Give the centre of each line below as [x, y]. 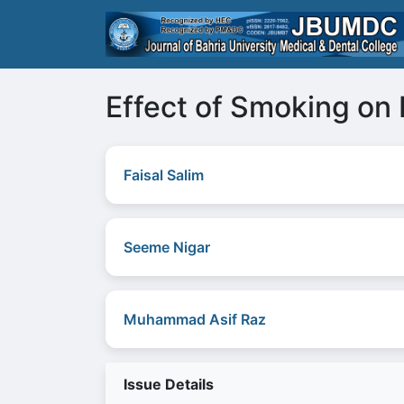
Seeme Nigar [167, 247]
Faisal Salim [164, 175]
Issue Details [169, 384]
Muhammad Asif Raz [195, 319]
